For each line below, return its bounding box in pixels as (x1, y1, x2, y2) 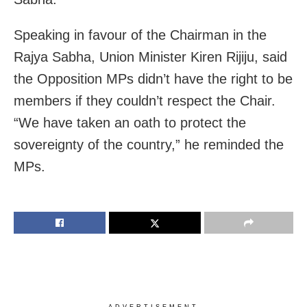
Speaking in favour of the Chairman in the (14, 27, 267, 42)
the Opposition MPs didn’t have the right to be (14, 71, 293, 86)
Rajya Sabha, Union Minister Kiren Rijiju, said (14, 49, 287, 64)
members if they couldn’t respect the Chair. (14, 93, 275, 108)
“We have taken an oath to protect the (14, 114, 246, 130)
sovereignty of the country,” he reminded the (14, 136, 284, 152)
